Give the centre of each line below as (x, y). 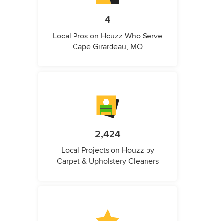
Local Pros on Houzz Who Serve (108, 36)
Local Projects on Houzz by (108, 150)
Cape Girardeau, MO (108, 47)
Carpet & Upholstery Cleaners (108, 161)
